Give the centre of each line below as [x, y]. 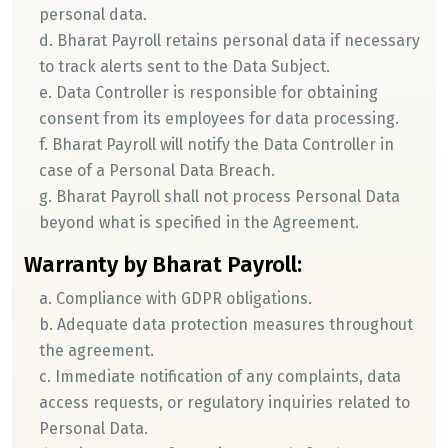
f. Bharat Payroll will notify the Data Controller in [216, 144]
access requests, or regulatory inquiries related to [224, 402]
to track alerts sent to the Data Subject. [184, 66]
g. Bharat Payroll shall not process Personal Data [219, 196]
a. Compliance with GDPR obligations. [175, 298]
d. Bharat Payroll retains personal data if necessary [229, 40]
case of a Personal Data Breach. [157, 170]
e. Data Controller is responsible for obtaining [208, 92]
